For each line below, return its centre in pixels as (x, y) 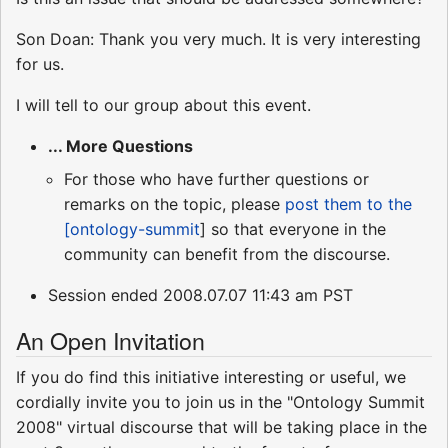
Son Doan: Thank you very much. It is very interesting (218, 39)
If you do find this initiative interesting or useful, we (211, 377)
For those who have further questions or (216, 179)
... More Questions (120, 146)
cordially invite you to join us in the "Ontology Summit (220, 402)
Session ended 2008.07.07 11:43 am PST (200, 295)
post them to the (348, 204)
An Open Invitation (110, 340)
